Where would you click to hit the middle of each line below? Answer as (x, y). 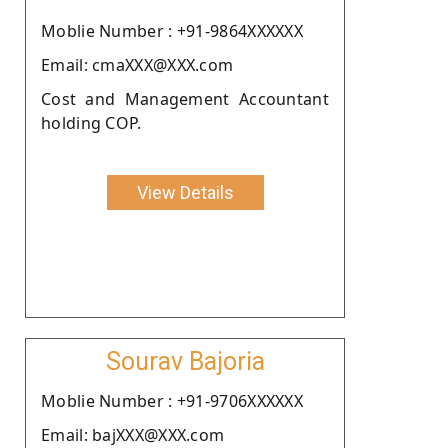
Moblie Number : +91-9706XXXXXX (172, 400)
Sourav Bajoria (185, 361)
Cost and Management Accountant (185, 98)
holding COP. (91, 122)
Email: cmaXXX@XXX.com (137, 64)
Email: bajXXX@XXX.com (133, 434)
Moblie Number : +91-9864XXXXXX (172, 30)
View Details (185, 192)
